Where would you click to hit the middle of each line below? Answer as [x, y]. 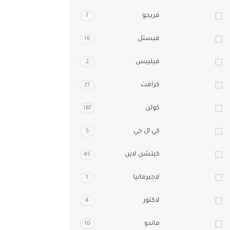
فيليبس [148, 62]
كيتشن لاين [142, 155]
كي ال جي [147, 131]
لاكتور [151, 201]
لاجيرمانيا [146, 178]
